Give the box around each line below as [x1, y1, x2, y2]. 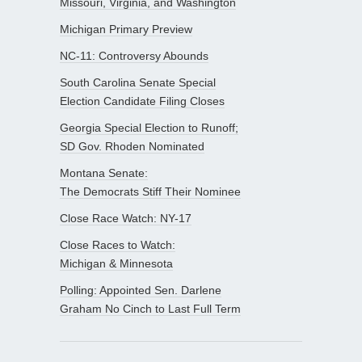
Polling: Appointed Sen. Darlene [60, 283, 221, 297]
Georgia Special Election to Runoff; [60, 120, 238, 134]
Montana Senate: [60, 166, 148, 179]
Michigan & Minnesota [60, 256, 173, 270]
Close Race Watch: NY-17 [60, 211, 192, 225]
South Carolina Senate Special [60, 75, 216, 89]
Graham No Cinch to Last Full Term [60, 301, 241, 315]
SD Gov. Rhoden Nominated [60, 139, 204, 153]
